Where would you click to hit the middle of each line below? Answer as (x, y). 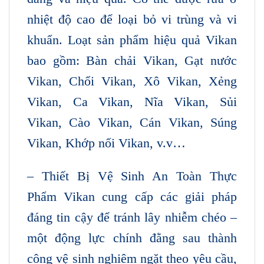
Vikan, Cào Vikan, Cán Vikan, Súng (132, 122)
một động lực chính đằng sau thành (132, 237)
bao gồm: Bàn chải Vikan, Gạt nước (132, 60)
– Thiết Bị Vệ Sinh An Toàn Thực (132, 176)
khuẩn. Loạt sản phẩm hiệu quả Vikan (132, 39)
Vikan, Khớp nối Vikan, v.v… (106, 143)
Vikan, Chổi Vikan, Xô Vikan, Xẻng (132, 81)
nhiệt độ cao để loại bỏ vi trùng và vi (132, 19)
